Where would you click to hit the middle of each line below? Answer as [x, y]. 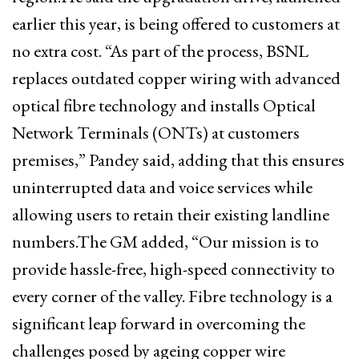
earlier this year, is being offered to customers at [176, 23]
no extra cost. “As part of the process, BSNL [160, 50]
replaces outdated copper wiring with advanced [176, 78]
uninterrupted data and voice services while [162, 187]
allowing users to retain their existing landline [171, 214]
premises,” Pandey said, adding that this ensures [178, 159]
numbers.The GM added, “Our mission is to [165, 241]
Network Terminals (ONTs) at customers [156, 132]
